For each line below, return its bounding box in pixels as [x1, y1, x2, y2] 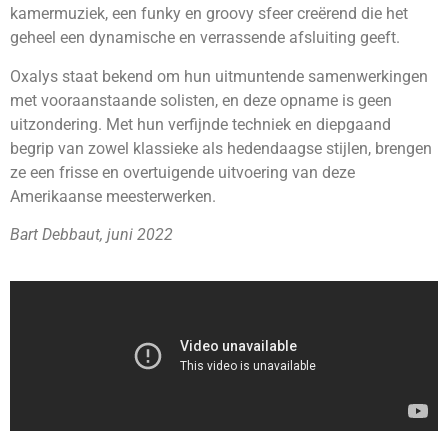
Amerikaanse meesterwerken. [10, 186, 216, 206]
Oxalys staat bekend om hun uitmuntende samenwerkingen [10, 66, 428, 86]
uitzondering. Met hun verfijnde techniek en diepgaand [10, 114, 391, 134]
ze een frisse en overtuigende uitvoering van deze [10, 162, 355, 182]
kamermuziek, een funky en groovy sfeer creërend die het [10, 4, 408, 24]
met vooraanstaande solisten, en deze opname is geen [10, 90, 392, 110]
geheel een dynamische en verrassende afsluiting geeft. [10, 28, 400, 48]
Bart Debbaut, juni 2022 [10, 225, 173, 245]
